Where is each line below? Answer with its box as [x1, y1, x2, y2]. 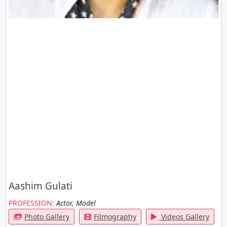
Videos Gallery [159, 211, 209, 221]
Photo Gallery [24, 211, 69, 221]
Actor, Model [56, 198, 96, 208]
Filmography [94, 211, 136, 221]
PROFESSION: [9, 198, 54, 208]
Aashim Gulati [9, 179, 72, 193]
